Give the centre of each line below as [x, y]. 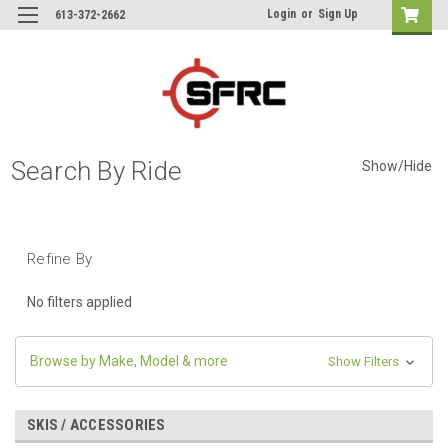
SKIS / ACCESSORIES [96, 424]
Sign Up [338, 14]
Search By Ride [96, 170]
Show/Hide [396, 166]
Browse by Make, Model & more [129, 360]
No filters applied [79, 301]
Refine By [60, 258]
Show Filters [364, 361]
